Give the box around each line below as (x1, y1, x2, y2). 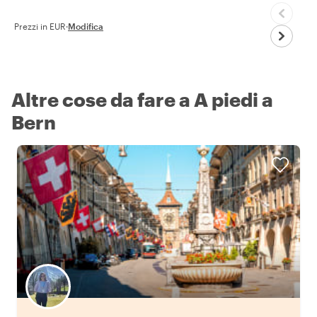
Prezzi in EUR (14, 21, 66, 31)
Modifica (68, 21, 103, 31)
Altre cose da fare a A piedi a (11, 88, 273, 110)
